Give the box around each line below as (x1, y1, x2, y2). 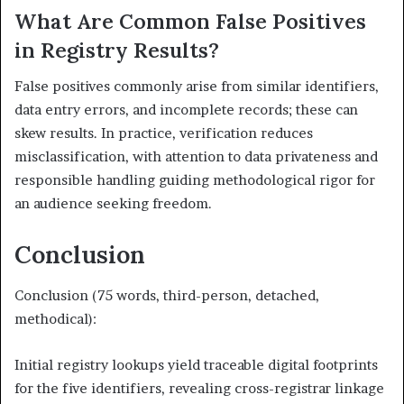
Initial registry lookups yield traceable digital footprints (14, 355, 378, 373)
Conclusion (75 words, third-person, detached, (14, 286, 319, 304)
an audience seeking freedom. (14, 195, 212, 213)
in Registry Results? (14, 36, 219, 63)
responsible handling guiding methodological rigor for (14, 171, 375, 189)
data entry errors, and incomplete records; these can (14, 101, 358, 119)
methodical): (14, 309, 96, 327)
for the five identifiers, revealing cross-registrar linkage (14, 379, 384, 397)
